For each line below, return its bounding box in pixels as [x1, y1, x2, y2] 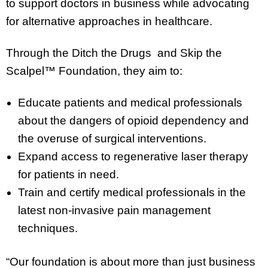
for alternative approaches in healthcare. [6, 14, 212, 28]
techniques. [18, 221, 78, 234]
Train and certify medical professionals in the [18, 185, 246, 199]
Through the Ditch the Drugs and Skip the [6, 46, 222, 59]
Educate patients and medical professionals [18, 96, 242, 109]
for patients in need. [18, 167, 119, 181]
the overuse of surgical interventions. [18, 132, 206, 145]
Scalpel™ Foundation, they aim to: [6, 64, 182, 77]
